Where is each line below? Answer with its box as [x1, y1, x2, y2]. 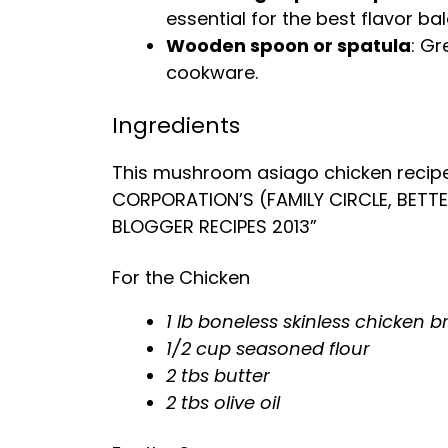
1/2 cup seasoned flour [166, 336, 370, 361]
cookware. [166, 60, 258, 85]
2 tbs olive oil [166, 390, 280, 415]
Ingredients [112, 110, 240, 141]
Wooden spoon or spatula [166, 33, 411, 58]
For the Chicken [112, 265, 250, 290]
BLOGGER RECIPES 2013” [112, 214, 317, 239]
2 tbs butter [166, 363, 270, 388]
